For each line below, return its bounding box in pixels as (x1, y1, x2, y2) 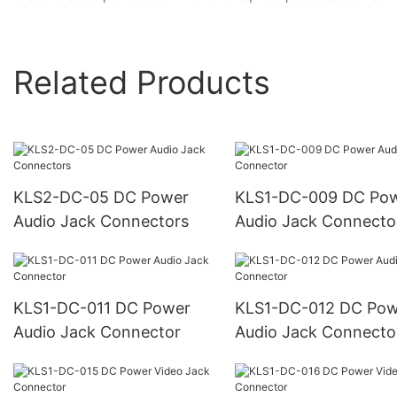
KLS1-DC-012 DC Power (234, 299, 339, 318)
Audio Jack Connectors (13, 212, 189, 231)
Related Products (13, 62, 270, 102)
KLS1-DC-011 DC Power (13, 299, 115, 318)
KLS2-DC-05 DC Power (13, 188, 113, 207)
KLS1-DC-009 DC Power (234, 188, 342, 207)
